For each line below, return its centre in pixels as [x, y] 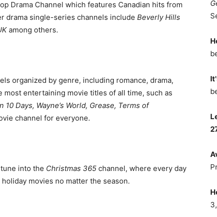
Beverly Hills [159, 17]
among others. [32, 30]
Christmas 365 [71, 168]
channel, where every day [141, 168]
